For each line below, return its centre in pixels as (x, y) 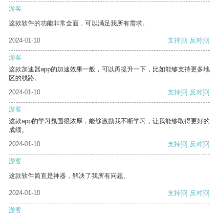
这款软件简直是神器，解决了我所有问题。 (69, 176)
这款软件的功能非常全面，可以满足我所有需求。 (79, 23)
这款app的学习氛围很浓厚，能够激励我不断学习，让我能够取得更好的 (109, 121)
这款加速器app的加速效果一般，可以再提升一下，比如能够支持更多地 (109, 69)
